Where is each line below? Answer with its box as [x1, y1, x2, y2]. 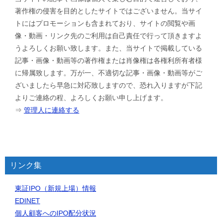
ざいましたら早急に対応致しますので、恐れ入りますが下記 [15, 81, 202, 90]
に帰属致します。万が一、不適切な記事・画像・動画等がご [15, 69, 202, 77]
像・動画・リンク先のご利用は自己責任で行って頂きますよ [15, 32, 202, 40]
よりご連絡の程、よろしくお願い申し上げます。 [15, 94, 167, 102]
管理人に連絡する [24, 106, 79, 114]
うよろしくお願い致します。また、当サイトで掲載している [15, 44, 202, 53]
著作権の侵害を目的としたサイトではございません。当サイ [15, 7, 202, 15]
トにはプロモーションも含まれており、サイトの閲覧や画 [15, 19, 195, 28]
